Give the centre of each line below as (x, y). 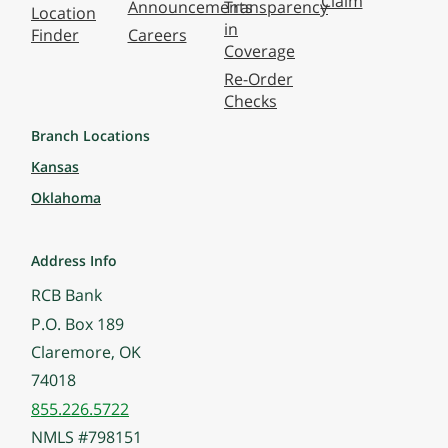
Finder (55, 35)
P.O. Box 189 (77, 323)
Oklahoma (66, 197)
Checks (250, 101)
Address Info (74, 260)
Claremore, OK (86, 352)
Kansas (55, 167)
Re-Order (258, 79)
